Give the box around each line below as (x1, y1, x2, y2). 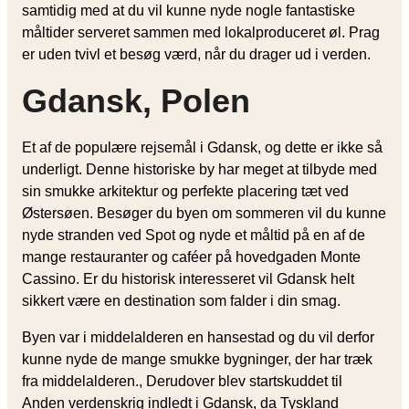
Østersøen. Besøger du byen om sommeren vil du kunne (22, 204, 386, 221)
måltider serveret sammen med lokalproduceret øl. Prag (22, 24, 380, 40)
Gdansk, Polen (22, 81, 250, 120)
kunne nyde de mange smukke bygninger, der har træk (22, 351, 372, 367)
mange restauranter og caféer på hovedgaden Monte (22, 248, 361, 265)
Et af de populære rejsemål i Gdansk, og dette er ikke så (22, 139, 383, 155)
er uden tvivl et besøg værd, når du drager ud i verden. (22, 46, 371, 62)
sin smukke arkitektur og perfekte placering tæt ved (22, 183, 349, 199)
